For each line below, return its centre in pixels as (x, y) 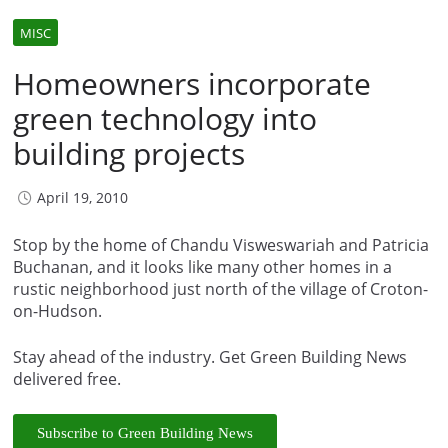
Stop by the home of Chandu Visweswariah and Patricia (221, 244)
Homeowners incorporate (192, 83)
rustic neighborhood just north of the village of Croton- (220, 288)
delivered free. (67, 378)
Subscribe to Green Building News (145, 432)
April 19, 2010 (82, 197)
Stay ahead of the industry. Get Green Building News (210, 356)
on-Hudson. (57, 310)
